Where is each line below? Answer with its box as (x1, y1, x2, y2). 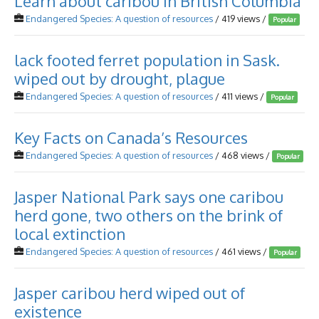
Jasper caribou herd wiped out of (14, 283, 245, 303)
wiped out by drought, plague (14, 68, 225, 88)
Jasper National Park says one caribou (14, 187, 283, 206)
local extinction (14, 224, 125, 244)
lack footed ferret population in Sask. (14, 50, 280, 70)
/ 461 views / (213, 246, 269, 257)
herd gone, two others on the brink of (14, 205, 283, 225)
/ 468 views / (213, 150, 272, 161)
